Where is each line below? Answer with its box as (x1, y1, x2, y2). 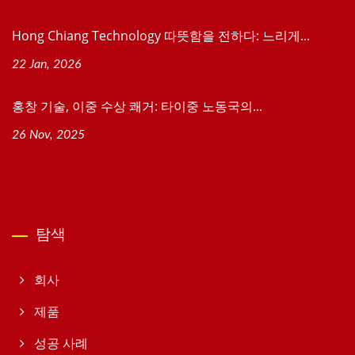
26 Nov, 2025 (12, 128, 85, 141)
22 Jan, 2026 (12, 57, 82, 71)
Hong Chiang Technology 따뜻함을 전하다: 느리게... (12, 26, 310, 44)
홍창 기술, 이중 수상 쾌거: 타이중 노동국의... (12, 97, 262, 115)
